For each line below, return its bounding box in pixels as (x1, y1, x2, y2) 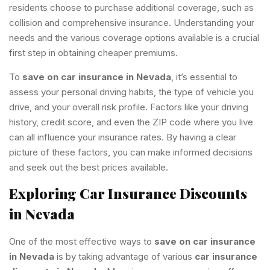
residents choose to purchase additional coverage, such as (9, 2, 254, 14)
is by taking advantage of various (54, 251, 195, 263)
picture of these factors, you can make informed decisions (9, 146, 253, 158)
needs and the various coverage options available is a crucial (9, 32, 259, 44)
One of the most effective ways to (9, 236, 154, 248)
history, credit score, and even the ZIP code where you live (9, 116, 253, 128)
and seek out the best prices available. (9, 161, 168, 173)
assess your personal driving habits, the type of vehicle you (9, 86, 254, 98)
